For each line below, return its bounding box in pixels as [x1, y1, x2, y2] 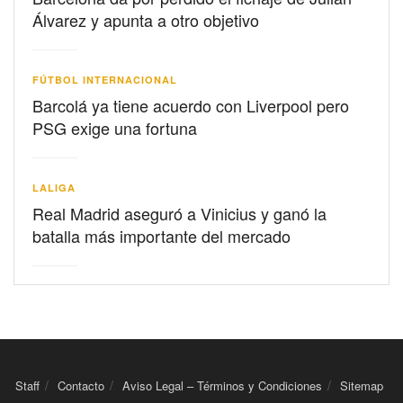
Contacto [57, 376, 104, 394]
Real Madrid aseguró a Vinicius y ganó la [32, 201, 327, 225]
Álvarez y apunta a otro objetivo [32, 7, 259, 31]
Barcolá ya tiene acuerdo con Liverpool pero [32, 93, 349, 117]
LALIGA [32, 180, 76, 194]
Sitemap [339, 376, 383, 394]
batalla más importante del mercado [32, 223, 291, 247]
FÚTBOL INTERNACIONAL [32, 72, 177, 86]
